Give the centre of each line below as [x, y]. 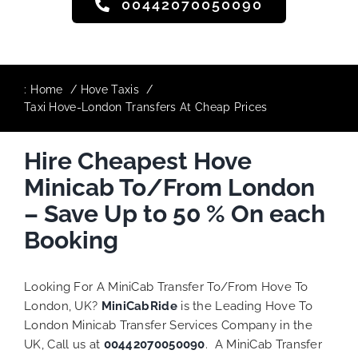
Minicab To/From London [169, 187]
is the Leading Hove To [247, 306]
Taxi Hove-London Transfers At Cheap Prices [145, 107]
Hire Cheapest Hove [138, 161]
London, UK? [63, 306]
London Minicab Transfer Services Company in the [169, 325]
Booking [71, 240]
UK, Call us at [64, 344]
